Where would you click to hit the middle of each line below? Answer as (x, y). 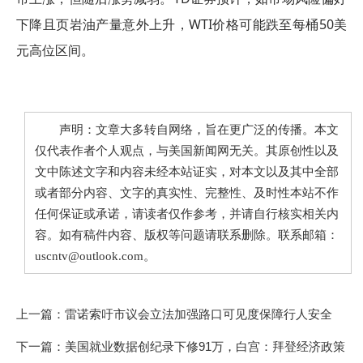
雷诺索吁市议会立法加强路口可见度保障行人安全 (199, 314)
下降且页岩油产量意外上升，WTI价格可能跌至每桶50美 (181, 24)
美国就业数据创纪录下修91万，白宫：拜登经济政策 (205, 346)
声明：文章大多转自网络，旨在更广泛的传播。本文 (187, 129)
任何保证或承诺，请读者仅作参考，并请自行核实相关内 (187, 214)
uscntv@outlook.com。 (95, 256)
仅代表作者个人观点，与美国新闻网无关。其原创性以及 (187, 150)
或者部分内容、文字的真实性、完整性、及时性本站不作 (187, 192)
